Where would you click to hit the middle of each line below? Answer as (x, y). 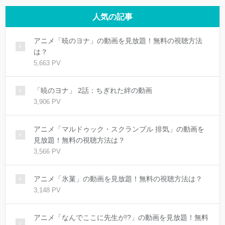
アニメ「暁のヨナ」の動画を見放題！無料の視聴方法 (118, 41)
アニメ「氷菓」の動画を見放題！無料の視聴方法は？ (118, 179)
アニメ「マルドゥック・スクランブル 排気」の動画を (119, 129)
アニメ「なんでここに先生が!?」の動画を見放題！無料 (121, 218)
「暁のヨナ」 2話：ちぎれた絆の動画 (93, 91)
